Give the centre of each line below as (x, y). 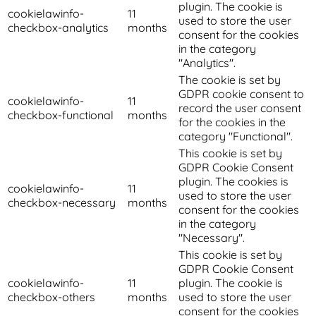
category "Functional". (236, 136)
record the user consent (240, 108)
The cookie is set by (230, 80)
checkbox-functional (61, 115)
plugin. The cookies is (233, 182)
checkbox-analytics (58, 28)
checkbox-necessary (62, 203)
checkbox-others (51, 297)
